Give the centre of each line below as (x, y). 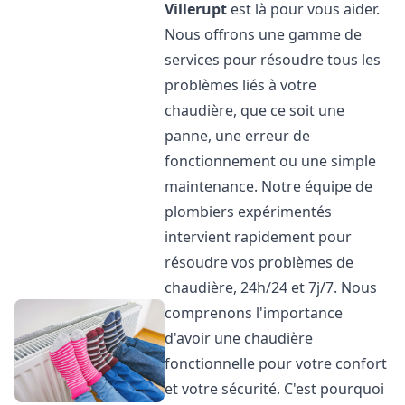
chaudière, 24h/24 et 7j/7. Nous (271, 287)
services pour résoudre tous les (273, 60)
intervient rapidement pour (259, 237)
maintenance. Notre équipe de (269, 186)
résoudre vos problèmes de (259, 262)
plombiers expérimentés (249, 212)
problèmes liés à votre (241, 85)
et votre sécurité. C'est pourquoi (275, 389)
